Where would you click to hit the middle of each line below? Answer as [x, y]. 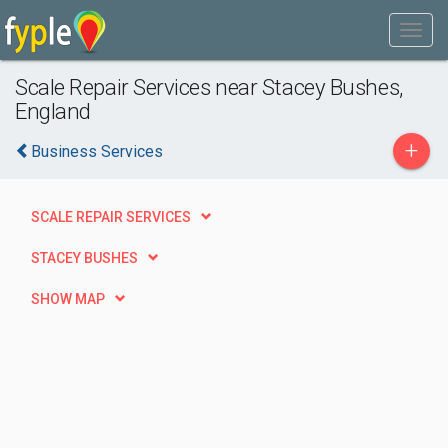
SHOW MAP [68, 299]
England [53, 111]
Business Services [97, 151]
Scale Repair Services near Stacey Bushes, [209, 87]
